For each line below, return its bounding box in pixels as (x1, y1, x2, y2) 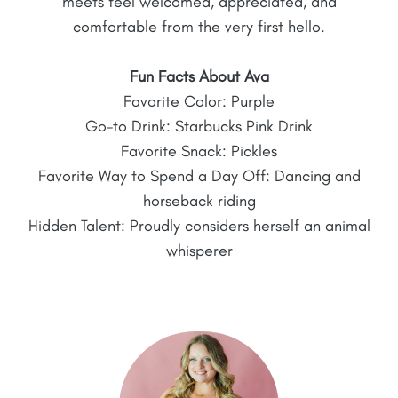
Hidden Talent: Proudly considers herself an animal (28, 215, 370, 235)
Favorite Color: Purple (123, 91, 275, 111)
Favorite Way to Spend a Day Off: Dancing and (37, 165, 361, 186)
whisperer (165, 240, 233, 260)
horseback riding (142, 190, 256, 211)
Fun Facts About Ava (129, 66, 269, 86)
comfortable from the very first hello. (73, 16, 325, 36)
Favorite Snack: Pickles (121, 140, 277, 161)
